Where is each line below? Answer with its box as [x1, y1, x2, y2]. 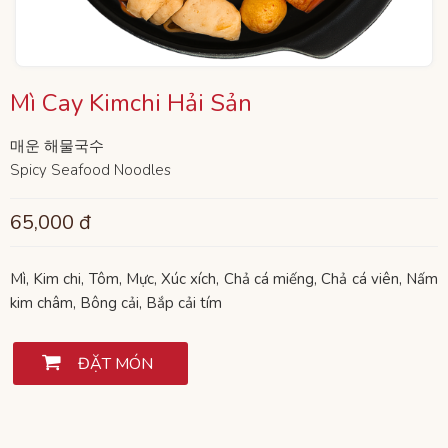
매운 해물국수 [10, 136, 104, 157]
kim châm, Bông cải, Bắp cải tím [10, 293, 222, 314]
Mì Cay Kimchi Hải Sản [10, 87, 252, 120]
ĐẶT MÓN [78, 353, 153, 376]
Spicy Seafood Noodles [10, 160, 171, 181]
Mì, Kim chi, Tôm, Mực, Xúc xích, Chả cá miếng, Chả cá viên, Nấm [10, 269, 438, 290]
